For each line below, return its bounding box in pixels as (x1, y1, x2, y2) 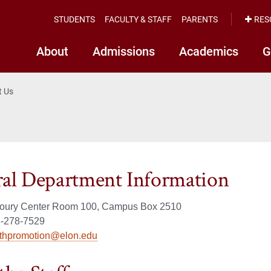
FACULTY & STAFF (105, 13, 172, 25)
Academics (179, 43, 238, 59)
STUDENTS (54, 13, 95, 25)
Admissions (93, 43, 155, 59)
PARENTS (181, 13, 218, 25)
